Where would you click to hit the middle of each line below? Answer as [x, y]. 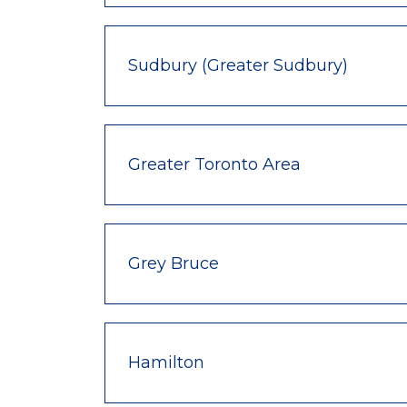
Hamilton [166, 362]
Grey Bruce [174, 263]
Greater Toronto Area [214, 164]
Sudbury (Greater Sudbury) [238, 65]
